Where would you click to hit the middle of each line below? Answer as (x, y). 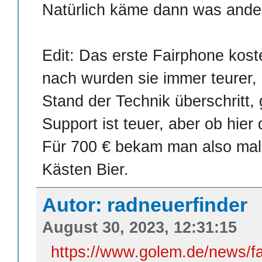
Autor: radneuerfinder (145, 205)
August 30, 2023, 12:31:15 (139, 228)
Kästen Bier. (85, 170)
